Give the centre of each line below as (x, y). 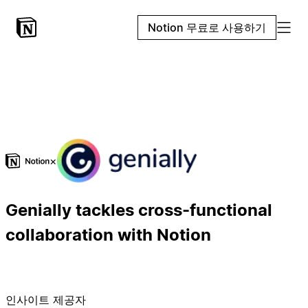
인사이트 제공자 (46, 299)
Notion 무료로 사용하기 (207, 27)
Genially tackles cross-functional (139, 210)
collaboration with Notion (108, 234)
